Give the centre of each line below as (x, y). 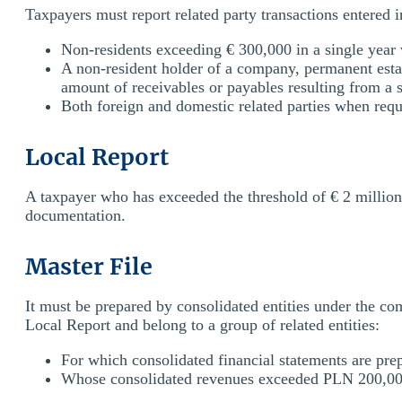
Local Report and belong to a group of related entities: (202, 324)
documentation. (75, 215)
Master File (89, 266)
